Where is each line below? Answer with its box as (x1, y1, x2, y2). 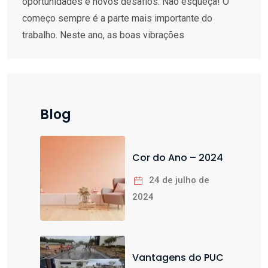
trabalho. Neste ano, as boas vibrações (22, 29, 184, 41)
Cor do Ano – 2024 (190, 151, 223, 165)
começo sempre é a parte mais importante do (22, 13, 212, 25)
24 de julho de (149, 175, 209, 186)
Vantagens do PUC (132, 251, 224, 265)
